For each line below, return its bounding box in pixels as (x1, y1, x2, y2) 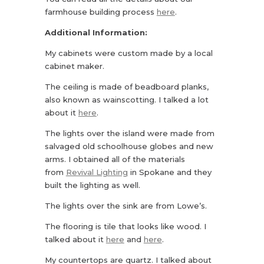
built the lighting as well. (44, 180, 140, 190)
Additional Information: (44, 27, 147, 37)
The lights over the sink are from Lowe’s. (44, 200, 207, 210)
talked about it (44, 234, 106, 244)
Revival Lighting (65, 167, 128, 177)
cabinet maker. (44, 61, 104, 71)
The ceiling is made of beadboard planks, (44, 81, 209, 91)
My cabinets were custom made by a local (44, 48, 213, 58)
